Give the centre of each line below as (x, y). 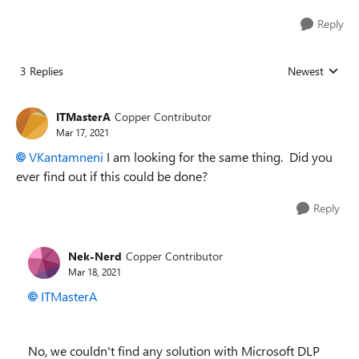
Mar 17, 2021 (83, 132)
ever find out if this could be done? (115, 176)
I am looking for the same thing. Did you (218, 157)
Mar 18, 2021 (95, 271)
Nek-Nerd (95, 256)
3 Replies (42, 71)
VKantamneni (66, 157)
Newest (306, 71)
